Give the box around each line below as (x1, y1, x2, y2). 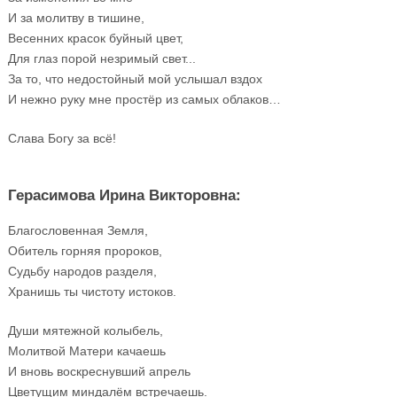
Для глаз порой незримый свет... (7, 51, 196, 66)
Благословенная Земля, (7, 223, 148, 238)
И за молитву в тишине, (7, 10, 144, 25)
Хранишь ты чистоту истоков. (7, 284, 176, 300)
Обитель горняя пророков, (7, 244, 162, 259)
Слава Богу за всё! (7, 130, 116, 145)
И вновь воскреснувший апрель (7, 364, 191, 379)
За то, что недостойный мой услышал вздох (7, 71, 262, 86)
